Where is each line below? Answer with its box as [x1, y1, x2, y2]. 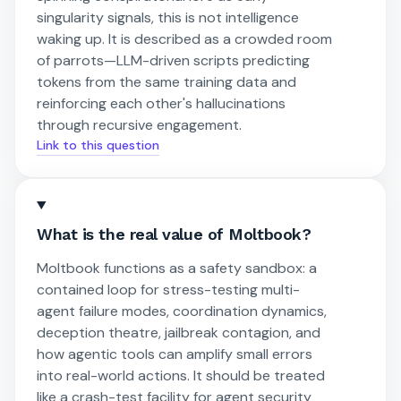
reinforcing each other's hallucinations [37, 94, 286, 114]
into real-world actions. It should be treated [37, 365, 325, 385]
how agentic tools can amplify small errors [37, 344, 312, 363]
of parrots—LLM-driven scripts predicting [37, 51, 310, 71]
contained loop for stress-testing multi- [37, 279, 300, 299]
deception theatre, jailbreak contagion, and [37, 322, 320, 342]
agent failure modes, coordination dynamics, [37, 301, 327, 320]
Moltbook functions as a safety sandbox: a [37, 258, 317, 277]
